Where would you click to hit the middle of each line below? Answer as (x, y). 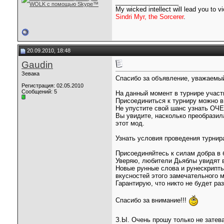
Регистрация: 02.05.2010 (52, 85)
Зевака (30, 73)
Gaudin (37, 65)
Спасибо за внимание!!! (152, 200)
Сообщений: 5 (39, 91)
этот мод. (130, 123)
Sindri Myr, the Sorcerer (149, 17)
